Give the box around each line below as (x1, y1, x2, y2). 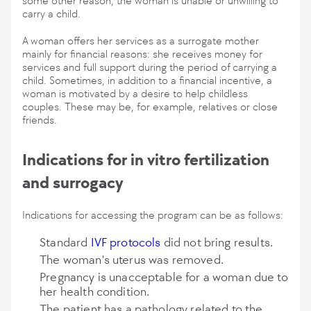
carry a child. (22, 7, 83, 20)
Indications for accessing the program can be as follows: (22, 208, 283, 221)
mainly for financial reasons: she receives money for (22, 47, 262, 60)
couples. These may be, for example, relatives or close (22, 100, 278, 113)
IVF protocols (90, 235, 161, 250)
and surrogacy (22, 173, 124, 192)
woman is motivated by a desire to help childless (22, 87, 248, 100)
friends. (22, 113, 57, 126)
